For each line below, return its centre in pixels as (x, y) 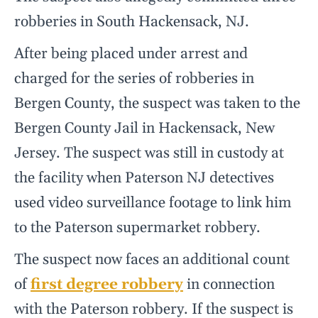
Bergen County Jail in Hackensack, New (144, 129)
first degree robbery (107, 285)
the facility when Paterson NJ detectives (144, 179)
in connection (229, 285)
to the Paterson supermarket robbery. (137, 228)
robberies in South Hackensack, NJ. (132, 22)
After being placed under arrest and (131, 54)
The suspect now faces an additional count (152, 260)
